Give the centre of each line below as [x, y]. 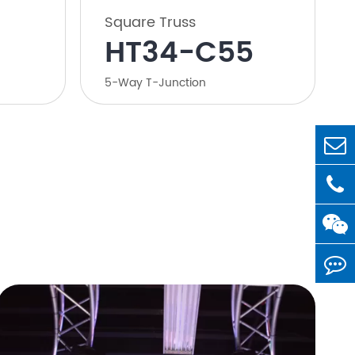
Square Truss [150, 23]
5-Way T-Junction [155, 83]
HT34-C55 [179, 54]
